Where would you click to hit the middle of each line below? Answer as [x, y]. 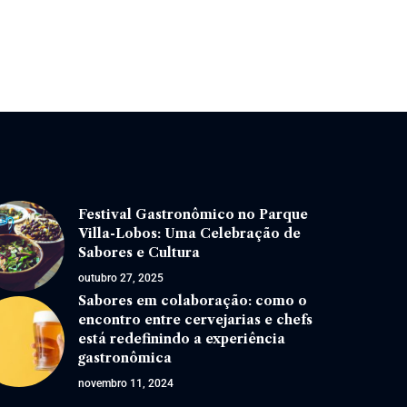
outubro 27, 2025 [121, 278]
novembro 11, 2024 [126, 383]
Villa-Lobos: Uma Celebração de [190, 233]
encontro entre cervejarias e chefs [196, 319]
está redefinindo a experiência [182, 338]
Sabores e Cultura [139, 252]
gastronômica [125, 357]
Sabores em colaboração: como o [193, 300]
